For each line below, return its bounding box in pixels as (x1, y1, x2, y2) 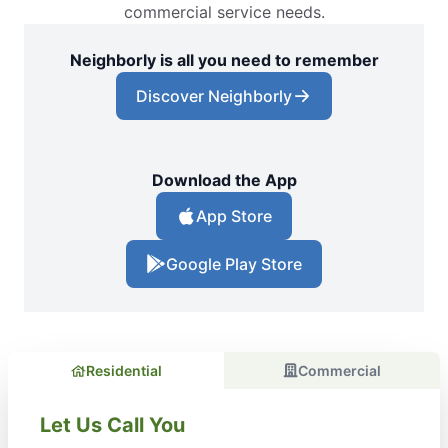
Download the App (151, 170, 297, 191)
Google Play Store (166, 254, 302, 275)
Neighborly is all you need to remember (69, 50, 379, 71)
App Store (196, 206, 272, 227)
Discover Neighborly (136, 86, 292, 107)
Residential (85, 362, 162, 380)
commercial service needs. (123, 2, 325, 23)
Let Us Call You (40, 413, 185, 438)
